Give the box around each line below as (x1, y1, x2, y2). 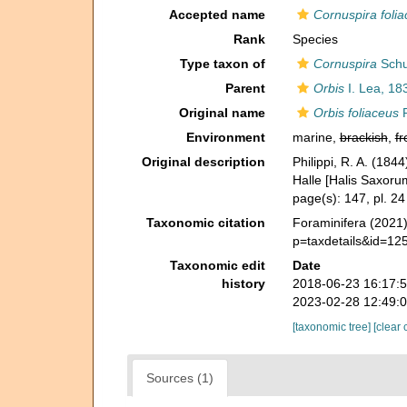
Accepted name (168, 7, 265, 22)
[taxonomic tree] (292, 321, 373, 333)
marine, (292, 130, 340, 144)
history (221, 276, 265, 291)
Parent (224, 81, 265, 95)
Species (292, 32, 338, 46)
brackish (339, 130, 388, 144)
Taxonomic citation (145, 215, 265, 230)
